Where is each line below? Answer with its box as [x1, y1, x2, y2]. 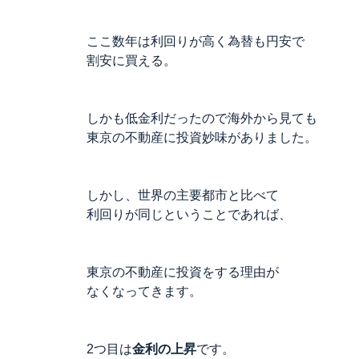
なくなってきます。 [87, 284, 202, 298]
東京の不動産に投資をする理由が [87, 265, 279, 279]
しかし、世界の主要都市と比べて [87, 188, 279, 202]
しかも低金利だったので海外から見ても [87, 111, 317, 125]
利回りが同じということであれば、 [87, 208, 292, 221]
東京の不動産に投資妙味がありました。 [87, 131, 317, 144]
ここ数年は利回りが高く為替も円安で [87, 34, 305, 48]
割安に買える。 [87, 54, 176, 67]
